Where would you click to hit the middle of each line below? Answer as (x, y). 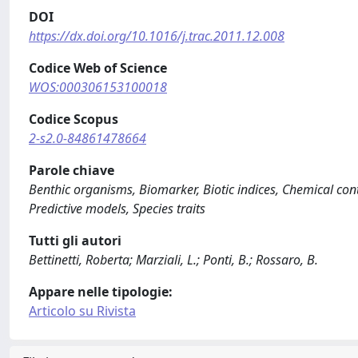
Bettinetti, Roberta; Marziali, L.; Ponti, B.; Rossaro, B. (173, 260)
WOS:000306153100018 (98, 87)
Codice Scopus (74, 119)
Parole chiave (72, 170)
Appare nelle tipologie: (101, 292)
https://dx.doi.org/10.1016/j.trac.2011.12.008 (157, 36)
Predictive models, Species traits (117, 209)
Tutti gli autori (75, 241)
